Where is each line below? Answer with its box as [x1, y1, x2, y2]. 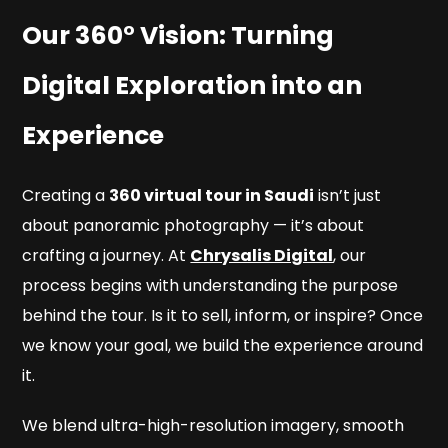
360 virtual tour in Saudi [109, 184, 315, 208]
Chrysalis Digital [190, 244, 334, 268]
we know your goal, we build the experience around [22, 334, 424, 358]
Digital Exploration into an [22, 68, 363, 104]
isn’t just [314, 184, 382, 208]
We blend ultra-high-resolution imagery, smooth [22, 414, 405, 438]
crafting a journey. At [22, 244, 191, 268]
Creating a [22, 184, 110, 208]
